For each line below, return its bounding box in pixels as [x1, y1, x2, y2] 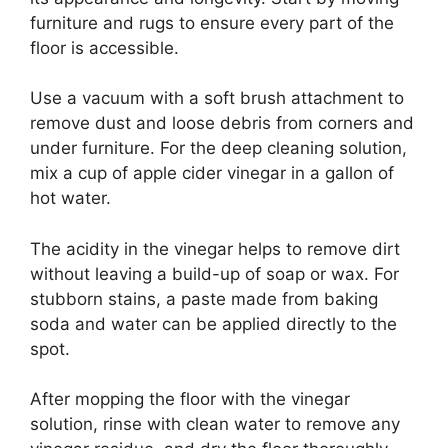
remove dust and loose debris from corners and [30, 113, 414, 134]
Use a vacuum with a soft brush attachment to [30, 88, 404, 109]
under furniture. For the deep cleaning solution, [30, 138, 407, 159]
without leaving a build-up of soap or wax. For [30, 263, 399, 284]
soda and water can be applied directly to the [30, 313, 397, 334]
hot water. [30, 188, 111, 209]
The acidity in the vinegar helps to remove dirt [30, 238, 400, 259]
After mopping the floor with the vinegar [30, 389, 350, 410]
